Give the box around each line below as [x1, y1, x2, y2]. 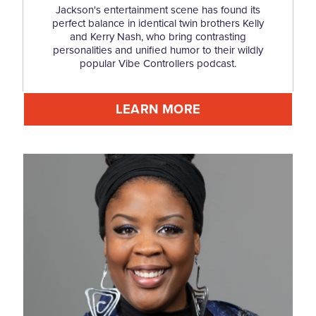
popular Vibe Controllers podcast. [80, 55, 236, 71]
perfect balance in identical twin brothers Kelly [52, 15, 264, 31]
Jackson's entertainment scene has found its [56, 1, 260, 18]
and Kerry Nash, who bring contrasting [70, 28, 246, 44]
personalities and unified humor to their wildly [53, 42, 263, 58]
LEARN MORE [116, 99, 200, 119]
